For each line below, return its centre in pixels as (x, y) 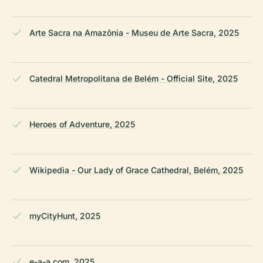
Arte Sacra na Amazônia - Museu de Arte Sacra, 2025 (134, 32)
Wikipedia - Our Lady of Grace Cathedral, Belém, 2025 (136, 170)
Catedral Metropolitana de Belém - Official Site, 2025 (134, 78)
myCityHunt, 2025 (65, 215)
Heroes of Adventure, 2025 (82, 124)
